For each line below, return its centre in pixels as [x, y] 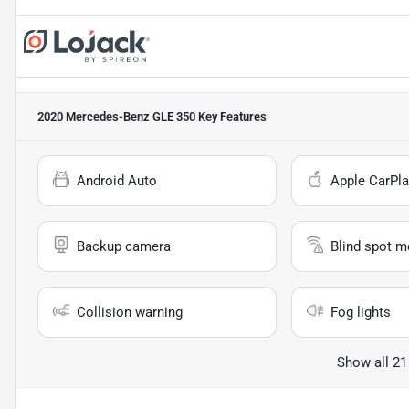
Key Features [231, 117]
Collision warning [130, 313]
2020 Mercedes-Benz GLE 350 [116, 117]
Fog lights [360, 313]
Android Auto [117, 181]
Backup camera [124, 247]
